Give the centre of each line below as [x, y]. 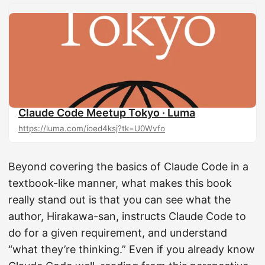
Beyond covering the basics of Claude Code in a [128, 167]
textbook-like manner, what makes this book [120, 183]
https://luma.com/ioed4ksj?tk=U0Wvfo [92, 128]
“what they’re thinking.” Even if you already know [132, 249]
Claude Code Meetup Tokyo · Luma [107, 113]
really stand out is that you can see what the [119, 200]
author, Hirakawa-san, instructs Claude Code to [127, 216]
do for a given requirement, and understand [118, 233]
